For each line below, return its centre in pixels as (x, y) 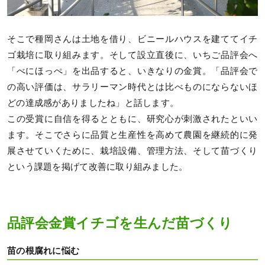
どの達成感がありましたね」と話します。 (93, 103)
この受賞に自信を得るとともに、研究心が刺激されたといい (132, 119)
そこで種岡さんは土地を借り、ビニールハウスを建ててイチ (132, 39)
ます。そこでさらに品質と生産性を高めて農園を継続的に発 (132, 135)
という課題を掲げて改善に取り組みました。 (98, 167)
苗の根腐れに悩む (43, 251)
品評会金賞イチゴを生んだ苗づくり (120, 224)
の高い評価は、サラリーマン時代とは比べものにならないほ (132, 87)
